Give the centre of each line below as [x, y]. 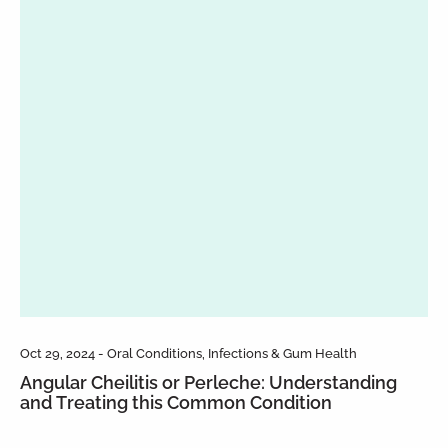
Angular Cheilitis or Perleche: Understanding [208, 380]
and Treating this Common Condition [176, 400]
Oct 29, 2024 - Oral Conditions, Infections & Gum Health [188, 351]
